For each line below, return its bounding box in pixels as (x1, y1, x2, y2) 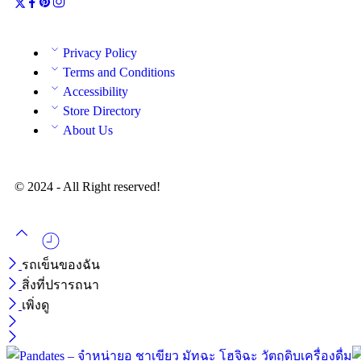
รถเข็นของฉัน (22, 257, 100, 272)
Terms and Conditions (63, 64, 175, 79)
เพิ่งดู (22, 297, 49, 312)
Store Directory (63, 103, 141, 118)
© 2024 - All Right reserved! (15, 179, 160, 193)
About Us (63, 122, 113, 137)
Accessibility (63, 84, 128, 98)
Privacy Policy (63, 45, 137, 60)
